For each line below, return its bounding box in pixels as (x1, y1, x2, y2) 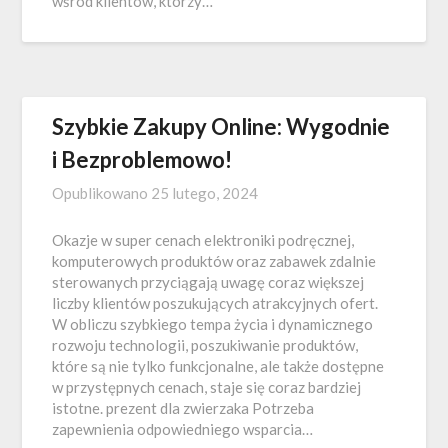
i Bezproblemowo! (52, 146, 233, 173)
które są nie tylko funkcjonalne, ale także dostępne (52, 357, 385, 375)
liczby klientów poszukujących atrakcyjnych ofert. (52, 294, 379, 312)
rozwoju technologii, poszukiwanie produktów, (52, 336, 359, 354)
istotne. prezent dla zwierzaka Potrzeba (52, 399, 315, 417)
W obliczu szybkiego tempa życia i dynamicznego (52, 315, 374, 333)
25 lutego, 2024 (151, 184, 259, 202)
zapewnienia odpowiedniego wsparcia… (52, 420, 314, 438)
